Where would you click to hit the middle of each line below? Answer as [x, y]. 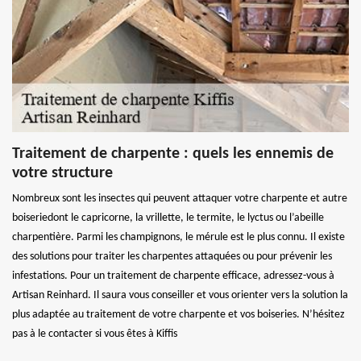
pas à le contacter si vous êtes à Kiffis [95, 334]
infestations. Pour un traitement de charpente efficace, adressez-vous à [173, 276]
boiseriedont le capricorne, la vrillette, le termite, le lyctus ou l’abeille [168, 218]
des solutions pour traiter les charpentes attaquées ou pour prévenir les [172, 256]
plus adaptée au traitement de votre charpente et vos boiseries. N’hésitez [178, 314]
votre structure [62, 173]
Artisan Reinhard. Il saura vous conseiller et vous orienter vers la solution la [180, 295]
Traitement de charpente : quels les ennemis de [173, 154]
